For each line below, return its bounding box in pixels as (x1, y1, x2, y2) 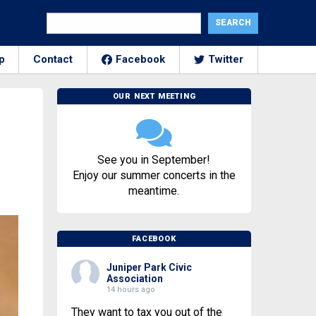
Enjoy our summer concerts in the (72, 169, 236, 182)
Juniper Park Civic (106, 262, 192, 273)
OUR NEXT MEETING (112, 92, 196, 101)
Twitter (207, 53, 244, 66)
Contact (32, 53, 73, 66)
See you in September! (97, 153, 211, 166)
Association (106, 273, 163, 284)
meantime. (128, 184, 180, 197)
